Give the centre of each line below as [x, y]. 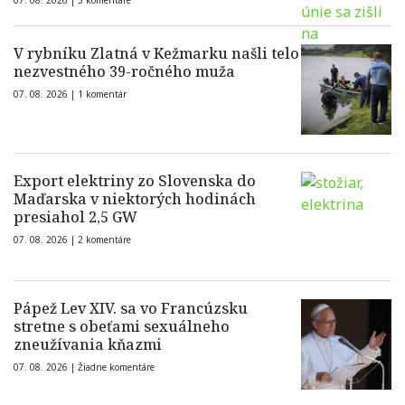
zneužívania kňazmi [88, 345]
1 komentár [102, 94]
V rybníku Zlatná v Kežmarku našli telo [156, 54]
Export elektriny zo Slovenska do [135, 181]
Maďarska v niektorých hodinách [135, 199]
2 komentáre [104, 240]
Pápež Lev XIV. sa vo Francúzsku [131, 309]
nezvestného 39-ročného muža [124, 72]
